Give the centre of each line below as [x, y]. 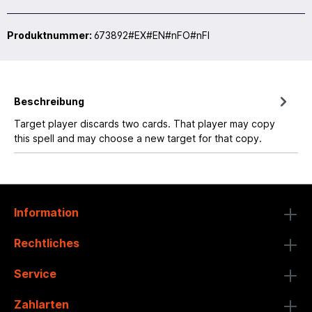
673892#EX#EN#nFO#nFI [152, 35]
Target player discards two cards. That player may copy [145, 123]
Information [46, 212]
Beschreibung [49, 101]
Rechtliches [47, 243]
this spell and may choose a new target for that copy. [138, 138]
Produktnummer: [50, 35]
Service [35, 274]
